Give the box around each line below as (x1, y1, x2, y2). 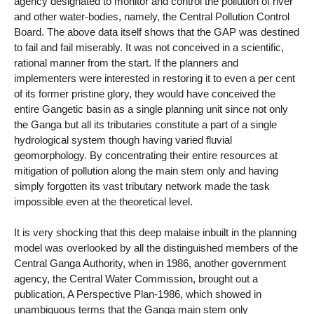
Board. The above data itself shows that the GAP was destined (14, 25, 299, 38)
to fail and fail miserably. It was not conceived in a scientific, (14, 41, 284, 53)
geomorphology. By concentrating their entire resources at (14, 149, 278, 161)
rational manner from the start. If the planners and (14, 56, 238, 69)
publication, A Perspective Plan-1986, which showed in (14, 288, 261, 301)
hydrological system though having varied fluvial (14, 133, 232, 146)
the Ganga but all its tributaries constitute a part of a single (14, 118, 277, 130)
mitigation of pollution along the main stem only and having (14, 164, 278, 177)
